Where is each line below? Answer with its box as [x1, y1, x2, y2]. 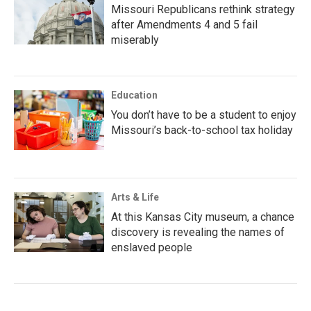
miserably [111, 33, 159, 47]
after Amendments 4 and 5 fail [111, 18, 258, 32]
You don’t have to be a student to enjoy [111, 108, 296, 122]
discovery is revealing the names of [111, 226, 285, 239]
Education [111, 90, 158, 101]
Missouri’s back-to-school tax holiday [111, 124, 293, 137]
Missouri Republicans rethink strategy [111, 3, 295, 17]
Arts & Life [111, 192, 159, 203]
